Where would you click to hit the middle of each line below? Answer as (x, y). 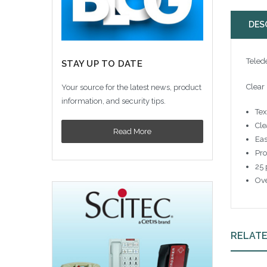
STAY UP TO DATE (102, 63)
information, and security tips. (114, 101)
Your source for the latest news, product (131, 88)
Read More (132, 131)
